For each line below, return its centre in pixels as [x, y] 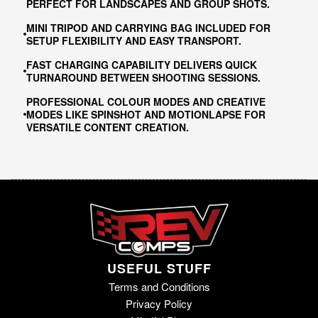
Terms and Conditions [159, 287]
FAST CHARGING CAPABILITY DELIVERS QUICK [141, 65]
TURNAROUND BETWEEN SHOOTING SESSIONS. [143, 77]
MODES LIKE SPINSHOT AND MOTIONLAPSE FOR [146, 114]
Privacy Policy [159, 304]
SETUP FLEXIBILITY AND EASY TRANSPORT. [133, 40]
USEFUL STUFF [159, 269]
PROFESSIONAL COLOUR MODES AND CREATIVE [146, 102]
